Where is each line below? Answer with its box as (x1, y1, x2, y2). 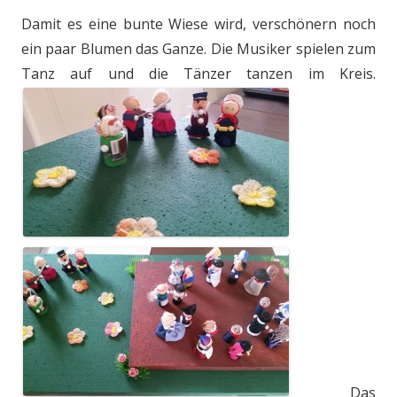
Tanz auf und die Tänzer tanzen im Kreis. (21, 64, 376, 83)
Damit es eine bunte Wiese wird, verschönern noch (21, 14, 376, 34)
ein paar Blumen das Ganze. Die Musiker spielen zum (21, 39, 376, 58)
